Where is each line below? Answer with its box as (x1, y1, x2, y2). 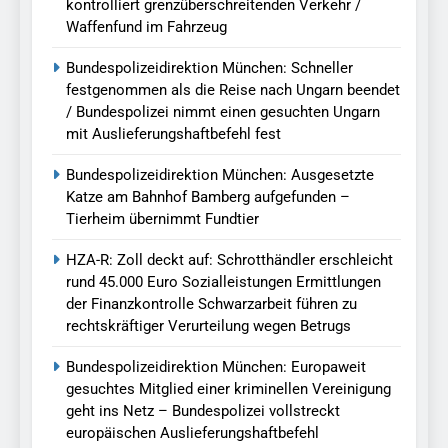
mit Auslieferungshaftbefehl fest (66, 124, 281, 143)
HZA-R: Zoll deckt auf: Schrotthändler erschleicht (66, 250, 393, 269)
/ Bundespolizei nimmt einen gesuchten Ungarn (66, 102, 380, 121)
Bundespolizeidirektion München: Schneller (66, 58, 353, 77)
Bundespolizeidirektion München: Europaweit (66, 357, 366, 376)
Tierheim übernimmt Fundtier (66, 209, 259, 228)
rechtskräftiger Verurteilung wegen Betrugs (66, 316, 351, 335)
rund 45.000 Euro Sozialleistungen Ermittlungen (66, 272, 381, 291)
